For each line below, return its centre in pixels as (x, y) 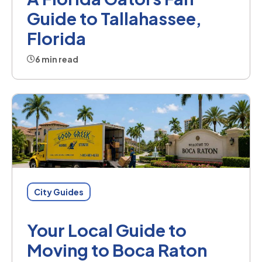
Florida (56, 38)
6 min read (57, 59)
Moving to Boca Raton (117, 249)
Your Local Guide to (107, 230)
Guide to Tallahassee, (114, 18)
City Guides (59, 192)
